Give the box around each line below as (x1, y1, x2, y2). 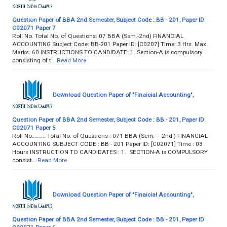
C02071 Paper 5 (12, 124, 56, 131)
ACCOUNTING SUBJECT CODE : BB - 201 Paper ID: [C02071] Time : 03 (12, 140, 203, 147)
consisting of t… (12, 56, 55, 64)
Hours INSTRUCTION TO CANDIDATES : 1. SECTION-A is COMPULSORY (12, 148, 208, 156)
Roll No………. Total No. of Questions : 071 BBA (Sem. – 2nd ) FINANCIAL (12, 132, 208, 139)
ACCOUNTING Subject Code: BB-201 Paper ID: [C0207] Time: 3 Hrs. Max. (12, 40, 208, 48)
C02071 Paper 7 (12, 24, 56, 31)
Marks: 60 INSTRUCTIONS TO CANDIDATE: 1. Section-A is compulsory (12, 48, 203, 56)
